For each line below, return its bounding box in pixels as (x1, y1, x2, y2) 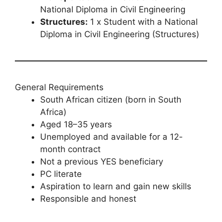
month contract (40, 144, 101, 155)
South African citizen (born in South (40, 95, 181, 105)
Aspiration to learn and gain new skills (40, 181, 191, 192)
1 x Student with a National (88, 17, 198, 27)
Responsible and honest (40, 194, 136, 204)
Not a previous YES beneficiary (40, 157, 163, 167)
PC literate (40, 169, 82, 179)
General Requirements (15, 82, 104, 93)
